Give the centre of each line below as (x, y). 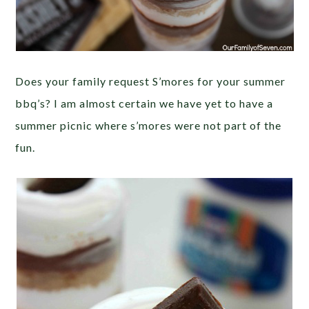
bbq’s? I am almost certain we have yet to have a (144, 103)
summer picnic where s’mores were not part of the (149, 126)
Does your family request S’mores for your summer (151, 81)
